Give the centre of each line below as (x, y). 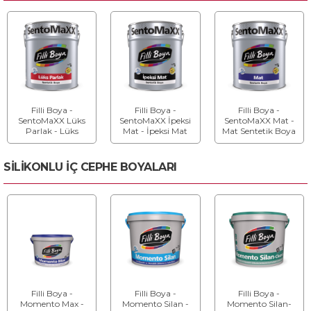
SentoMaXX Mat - (259, 121)
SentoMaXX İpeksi (155, 121)
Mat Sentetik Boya (259, 131)
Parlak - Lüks (52, 131)
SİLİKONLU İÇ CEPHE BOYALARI (90, 167)
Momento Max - (52, 304)
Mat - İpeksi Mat (155, 131)
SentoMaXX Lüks (52, 121)
